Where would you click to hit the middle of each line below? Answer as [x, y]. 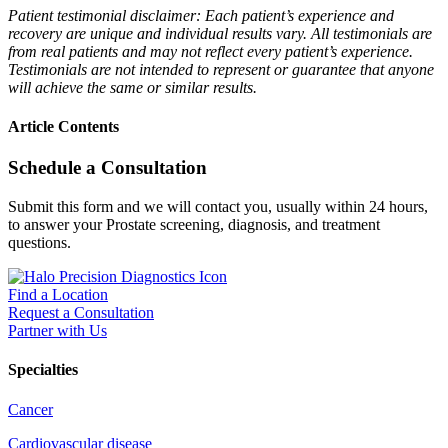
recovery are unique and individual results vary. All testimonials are [220, 33]
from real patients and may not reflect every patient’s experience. [210, 51]
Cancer [30, 409]
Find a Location [58, 295]
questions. [39, 243]
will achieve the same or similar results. [132, 87]
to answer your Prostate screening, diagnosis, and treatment [194, 225]
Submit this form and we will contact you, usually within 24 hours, [218, 207]
